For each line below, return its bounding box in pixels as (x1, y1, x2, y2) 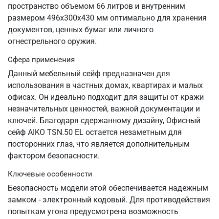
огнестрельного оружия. (8, 37, 97, 46)
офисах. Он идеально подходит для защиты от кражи (8, 92, 204, 102)
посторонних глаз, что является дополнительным (8, 139, 190, 149)
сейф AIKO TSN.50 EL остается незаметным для (8, 128, 182, 137)
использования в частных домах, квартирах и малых (8, 81, 203, 90)
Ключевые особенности (8, 170, 92, 178)
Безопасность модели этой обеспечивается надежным (8, 183, 208, 193)
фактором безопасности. (8, 151, 100, 160)
